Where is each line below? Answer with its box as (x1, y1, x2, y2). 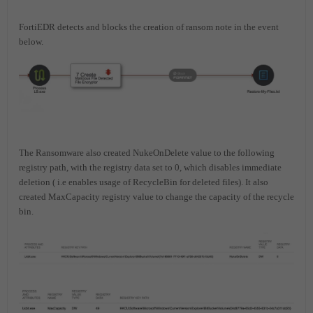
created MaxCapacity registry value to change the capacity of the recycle (19, 191, 294, 202)
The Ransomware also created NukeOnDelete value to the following (19, 147, 275, 158)
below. (19, 36, 48, 47)
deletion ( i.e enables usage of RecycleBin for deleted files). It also (19, 176, 268, 187)
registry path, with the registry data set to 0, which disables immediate (19, 161, 282, 173)
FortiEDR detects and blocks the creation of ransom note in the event (19, 21, 279, 32)
